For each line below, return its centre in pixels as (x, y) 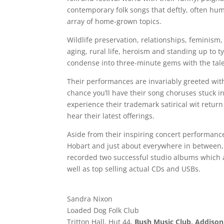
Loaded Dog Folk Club (103, 210)
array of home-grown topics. (114, 21)
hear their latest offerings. (111, 115)
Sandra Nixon (90, 198)
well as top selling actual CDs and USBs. (134, 168)
